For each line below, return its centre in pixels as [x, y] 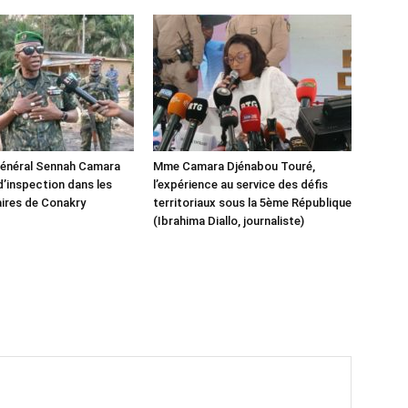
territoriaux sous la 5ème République [252, 203]
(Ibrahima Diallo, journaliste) [229, 221]
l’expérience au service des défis [240, 185]
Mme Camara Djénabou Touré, [234, 167]
